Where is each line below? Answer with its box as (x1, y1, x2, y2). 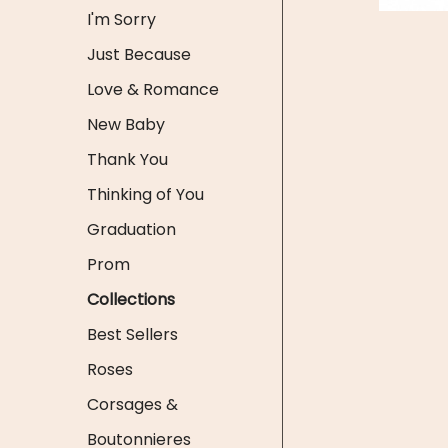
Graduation (87, 218, 176, 241)
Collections (87, 288, 175, 311)
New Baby (87, 113, 165, 136)
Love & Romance (87, 78, 219, 101)
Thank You (87, 148, 168, 171)
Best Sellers (87, 323, 178, 346)
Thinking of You (87, 183, 204, 206)
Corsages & (87, 393, 178, 416)
